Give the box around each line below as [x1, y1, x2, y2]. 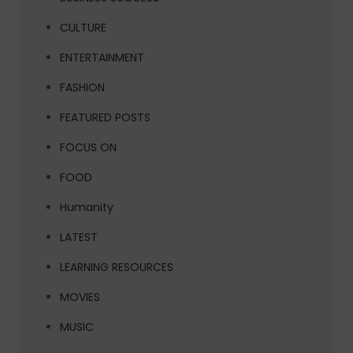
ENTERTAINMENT [60, 50, 144, 66]
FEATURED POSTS [60, 110, 150, 126]
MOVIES [60, 289, 100, 306]
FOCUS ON [60, 139, 117, 156]
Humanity [60, 199, 113, 216]
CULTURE [60, 20, 106, 36]
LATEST [60, 229, 98, 246]
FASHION [60, 80, 105, 96]
